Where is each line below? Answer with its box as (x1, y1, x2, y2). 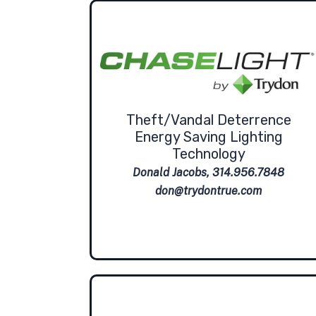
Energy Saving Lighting (134, 128, 283, 146)
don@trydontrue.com (155, 184, 262, 198)
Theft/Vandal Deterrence (126, 111, 291, 129)
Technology (171, 145, 245, 163)
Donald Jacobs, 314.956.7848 (133, 166, 285, 180)
